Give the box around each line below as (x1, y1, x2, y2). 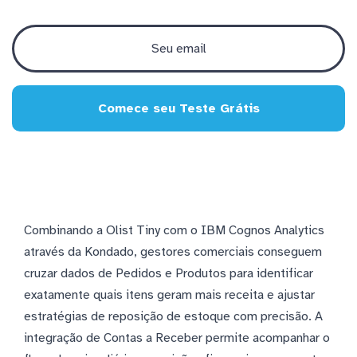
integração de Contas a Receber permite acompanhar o (24, 329, 330, 346)
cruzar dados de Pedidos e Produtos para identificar (24, 265, 313, 281)
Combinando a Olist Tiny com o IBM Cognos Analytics (24, 222, 324, 238)
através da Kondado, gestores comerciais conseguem (24, 243, 322, 260)
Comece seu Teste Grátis (97, 100, 260, 116)
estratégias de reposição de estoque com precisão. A (24, 308, 323, 324)
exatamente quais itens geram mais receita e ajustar (24, 286, 315, 303)
